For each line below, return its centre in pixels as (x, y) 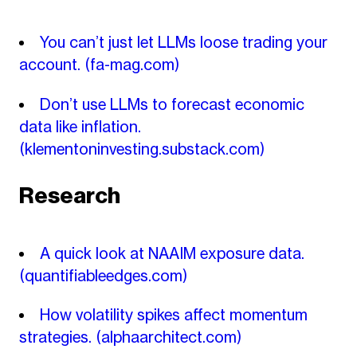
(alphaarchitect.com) (168, 337)
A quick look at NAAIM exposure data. (172, 253)
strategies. (57, 337)
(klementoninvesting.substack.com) (141, 149)
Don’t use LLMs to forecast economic (172, 104)
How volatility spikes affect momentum (174, 315)
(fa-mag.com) (131, 65)
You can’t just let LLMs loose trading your (184, 43)
